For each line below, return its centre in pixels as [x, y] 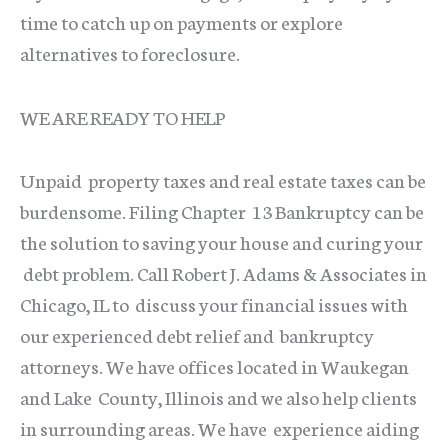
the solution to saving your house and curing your [221, 241]
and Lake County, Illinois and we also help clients [218, 396]
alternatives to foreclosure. [130, 52]
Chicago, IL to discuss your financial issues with [214, 303]
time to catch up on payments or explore [181, 21]
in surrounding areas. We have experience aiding [219, 427]
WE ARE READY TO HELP [122, 117]
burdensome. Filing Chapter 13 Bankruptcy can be [222, 210]
